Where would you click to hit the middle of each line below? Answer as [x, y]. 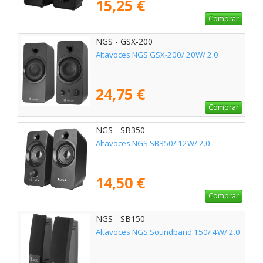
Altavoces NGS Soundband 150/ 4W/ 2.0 [168, 232]
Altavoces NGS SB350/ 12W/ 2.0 [153, 144]
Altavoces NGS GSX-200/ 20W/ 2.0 [157, 55]
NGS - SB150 [120, 219]
